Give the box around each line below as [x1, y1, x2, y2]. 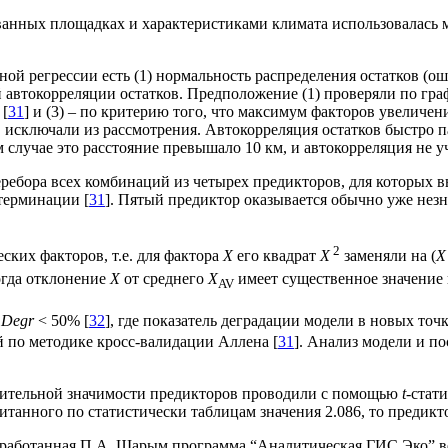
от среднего [120, 270, 208, 287]
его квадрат [233, 247, 320, 265]
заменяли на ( [340, 247, 436, 265]
